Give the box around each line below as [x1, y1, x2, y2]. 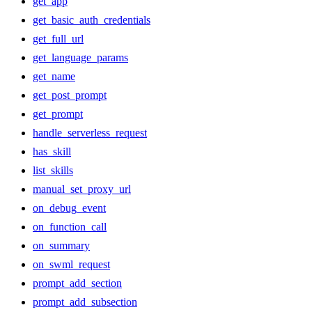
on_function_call [33, 221, 107, 233]
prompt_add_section [33, 277, 122, 290]
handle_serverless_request [33, 127, 147, 139]
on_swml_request [33, 258, 110, 271]
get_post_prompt [33, 89, 107, 102]
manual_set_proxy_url [33, 183, 131, 196]
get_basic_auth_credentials [33, 14, 150, 26]
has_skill [33, 146, 71, 158]
